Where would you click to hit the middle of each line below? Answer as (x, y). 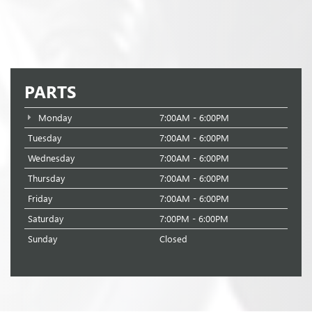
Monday (53, 117)
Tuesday (45, 137)
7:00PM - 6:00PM (194, 218)
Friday (40, 198)
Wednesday (51, 157)
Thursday (46, 178)
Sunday (42, 238)
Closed (173, 238)
